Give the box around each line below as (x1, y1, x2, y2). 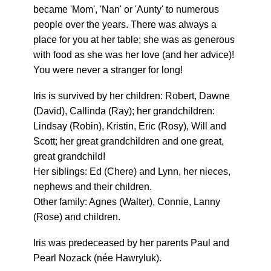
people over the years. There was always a (33, 19, 217, 30)
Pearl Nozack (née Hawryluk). (33, 253, 162, 263)
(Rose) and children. (33, 212, 120, 222)
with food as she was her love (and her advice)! (33, 50, 234, 60)
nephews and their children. (33, 181, 152, 192)
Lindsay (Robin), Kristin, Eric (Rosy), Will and (33, 121, 226, 131)
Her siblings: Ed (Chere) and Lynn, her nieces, (33, 166, 230, 177)
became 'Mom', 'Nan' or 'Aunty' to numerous (33, 4, 219, 15)
